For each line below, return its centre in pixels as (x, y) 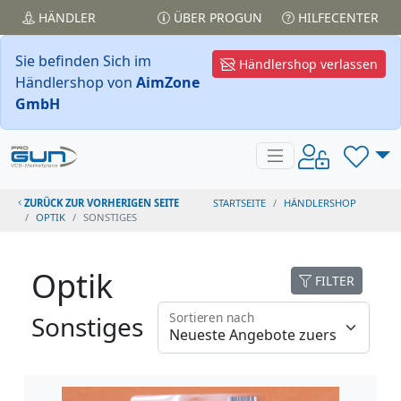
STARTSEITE (240, 203)
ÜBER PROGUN (216, 17)
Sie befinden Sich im (83, 61)
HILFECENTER (337, 17)
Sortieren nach (212, 318)
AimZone (168, 82)
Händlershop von (76, 82)
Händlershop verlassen (307, 64)
